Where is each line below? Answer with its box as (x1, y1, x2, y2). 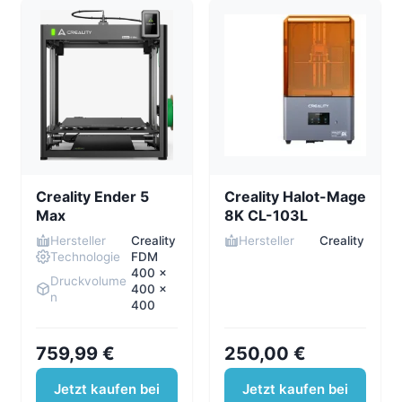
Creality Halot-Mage (224, 187, 366, 205)
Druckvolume (50, 273, 127, 288)
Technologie (50, 249, 120, 264)
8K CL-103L (224, 205, 308, 224)
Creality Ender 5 (36, 187, 149, 205)
